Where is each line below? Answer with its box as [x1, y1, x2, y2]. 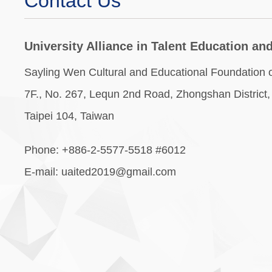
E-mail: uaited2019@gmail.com [24, 166, 176, 178]
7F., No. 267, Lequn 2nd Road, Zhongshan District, [24, 88, 270, 100]
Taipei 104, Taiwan [24, 110, 114, 122]
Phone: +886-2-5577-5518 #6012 [24, 144, 186, 156]
